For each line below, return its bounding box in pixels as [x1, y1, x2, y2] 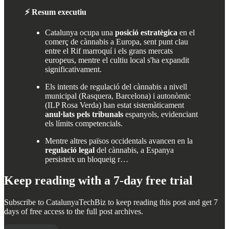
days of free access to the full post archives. [4, 207, 143, 216]
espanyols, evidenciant [123, 109, 198, 119]
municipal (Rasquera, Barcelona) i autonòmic [45, 91, 191, 100]
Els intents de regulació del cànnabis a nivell [45, 82, 187, 91]
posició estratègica [115, 28, 177, 37]
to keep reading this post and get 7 [106, 198, 218, 207]
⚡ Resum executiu [25, 7, 86, 16]
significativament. [45, 64, 102, 74]
